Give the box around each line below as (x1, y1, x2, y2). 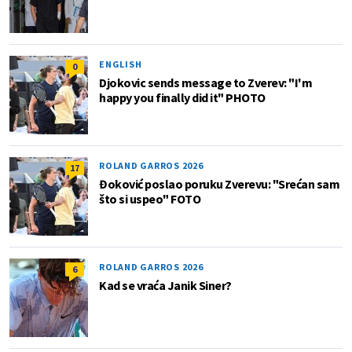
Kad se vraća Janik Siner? (99, 277, 232, 293)
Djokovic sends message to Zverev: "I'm (99, 74, 312, 90)
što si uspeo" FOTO (99, 190, 200, 207)
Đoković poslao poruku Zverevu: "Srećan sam (99, 175, 339, 192)
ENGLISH (99, 57, 142, 70)
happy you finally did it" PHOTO (99, 89, 266, 105)
